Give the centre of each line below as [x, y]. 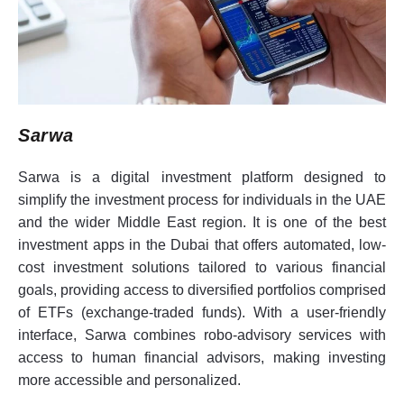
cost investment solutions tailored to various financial [202, 267]
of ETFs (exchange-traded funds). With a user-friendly [202, 312]
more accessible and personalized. [129, 380]
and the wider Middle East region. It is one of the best [202, 222]
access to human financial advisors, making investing [202, 357]
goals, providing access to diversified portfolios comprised [202, 289]
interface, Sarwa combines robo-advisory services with [202, 335]
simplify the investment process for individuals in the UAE [202, 199]
